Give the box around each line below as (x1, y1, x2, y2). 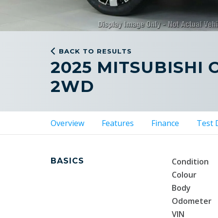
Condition (171, 156, 209, 167)
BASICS (51, 156, 84, 165)
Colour (171, 169, 197, 180)
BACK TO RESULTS (59, 47, 132, 55)
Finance (151, 118, 179, 128)
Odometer (171, 196, 212, 206)
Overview (51, 118, 84, 128)
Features (102, 118, 134, 128)
